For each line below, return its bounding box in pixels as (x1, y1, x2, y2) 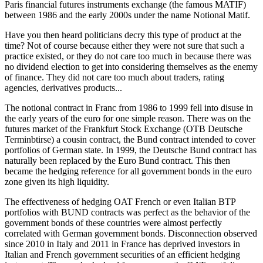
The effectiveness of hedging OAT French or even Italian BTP (5, 197, 235, 207)
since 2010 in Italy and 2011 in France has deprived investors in (5, 239, 240, 249)
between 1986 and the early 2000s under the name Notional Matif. (5, 10, 250, 21)
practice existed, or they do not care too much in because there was (5, 51, 251, 62)
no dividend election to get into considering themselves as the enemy (5, 62, 258, 72)
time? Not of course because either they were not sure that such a (5, 41, 244, 51)
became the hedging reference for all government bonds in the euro (5, 166, 252, 177)
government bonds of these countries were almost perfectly (5, 218, 222, 228)
